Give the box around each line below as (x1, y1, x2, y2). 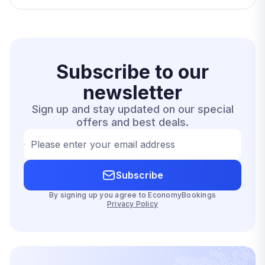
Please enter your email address (31, 138, 175, 150)
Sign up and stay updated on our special (31, 103, 234, 115)
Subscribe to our (56, 60, 209, 83)
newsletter (83, 81, 182, 104)
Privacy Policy (106, 199, 159, 208)
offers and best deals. (76, 116, 189, 128)
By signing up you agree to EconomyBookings (49, 190, 216, 199)
